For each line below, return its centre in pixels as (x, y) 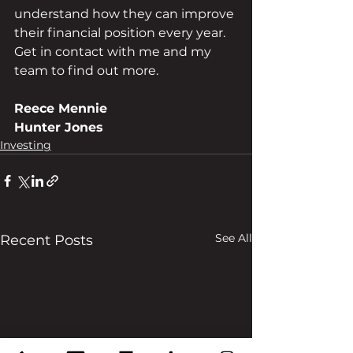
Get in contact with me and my (114, 52)
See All (234, 238)
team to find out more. (86, 71)
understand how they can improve (126, 14)
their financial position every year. (121, 33)
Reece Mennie (61, 108)
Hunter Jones (59, 127)
